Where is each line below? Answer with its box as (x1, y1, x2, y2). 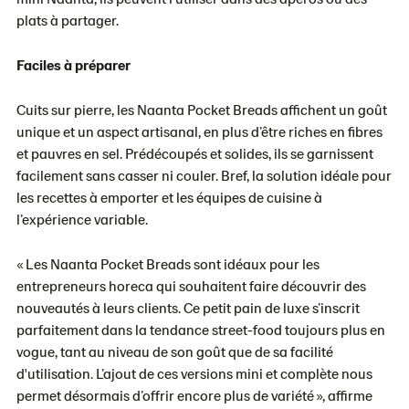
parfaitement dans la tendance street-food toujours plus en (16, 320, 385, 339)
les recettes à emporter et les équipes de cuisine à (16, 188, 322, 206)
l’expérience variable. (16, 210, 148, 228)
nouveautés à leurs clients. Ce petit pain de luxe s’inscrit (16, 299, 360, 317)
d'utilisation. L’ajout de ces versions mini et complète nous (16, 364, 372, 383)
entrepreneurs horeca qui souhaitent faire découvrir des (16, 277, 366, 295)
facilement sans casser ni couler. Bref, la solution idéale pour (16, 166, 392, 184)
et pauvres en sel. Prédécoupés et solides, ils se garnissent (16, 144, 373, 163)
